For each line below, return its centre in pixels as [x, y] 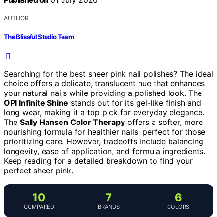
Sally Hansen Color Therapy [72, 122]
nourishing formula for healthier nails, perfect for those [105, 132]
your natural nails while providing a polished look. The [103, 93]
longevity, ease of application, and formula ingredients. [105, 151]
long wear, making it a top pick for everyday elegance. [104, 112]
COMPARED [39, 207]
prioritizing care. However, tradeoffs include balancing [104, 141]
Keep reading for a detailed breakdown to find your [98, 161]
